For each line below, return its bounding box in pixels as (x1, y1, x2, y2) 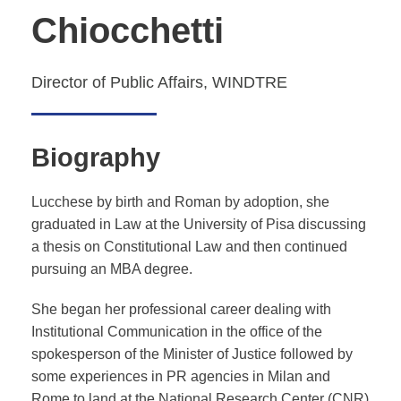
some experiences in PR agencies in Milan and (31, 368, 330, 384)
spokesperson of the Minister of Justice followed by (31, 346, 353, 362)
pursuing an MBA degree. (31, 260, 192, 277)
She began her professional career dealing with (31, 301, 331, 317)
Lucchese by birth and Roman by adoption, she (31, 193, 329, 209)
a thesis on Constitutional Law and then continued (31, 238, 347, 254)
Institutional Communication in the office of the (31, 323, 322, 339)
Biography (31, 142, 160, 172)
